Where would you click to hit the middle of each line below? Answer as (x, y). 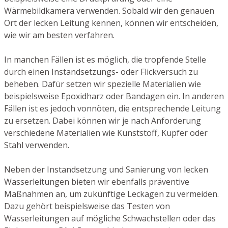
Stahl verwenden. (37, 145)
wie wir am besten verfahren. (59, 35)
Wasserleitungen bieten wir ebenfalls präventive (97, 182)
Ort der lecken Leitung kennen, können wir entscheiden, (111, 23)
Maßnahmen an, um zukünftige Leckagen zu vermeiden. (111, 194)
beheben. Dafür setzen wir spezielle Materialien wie (103, 84)
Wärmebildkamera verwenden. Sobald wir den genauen (109, 11)
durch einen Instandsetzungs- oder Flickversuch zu (101, 72)
